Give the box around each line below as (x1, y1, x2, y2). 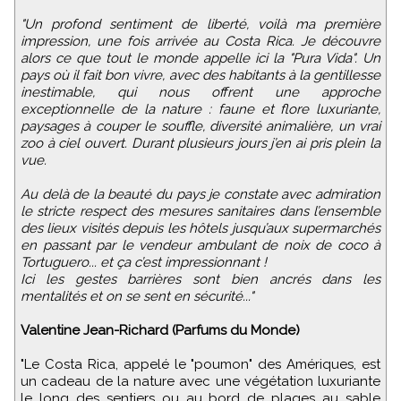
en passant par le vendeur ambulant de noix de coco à (21, 237, 380, 254)
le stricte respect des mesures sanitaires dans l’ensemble (21, 203, 380, 220)
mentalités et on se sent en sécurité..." (21, 288, 253, 305)
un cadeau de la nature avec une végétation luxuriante (21, 373, 380, 390)
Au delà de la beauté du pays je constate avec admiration (21, 186, 380, 203)
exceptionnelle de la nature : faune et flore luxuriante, (21, 101, 380, 118)
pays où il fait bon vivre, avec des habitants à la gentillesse (21, 67, 380, 84)
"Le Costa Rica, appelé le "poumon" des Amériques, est (21, 356, 380, 373)
